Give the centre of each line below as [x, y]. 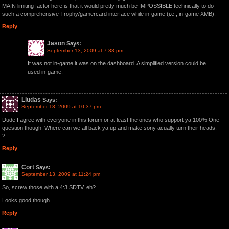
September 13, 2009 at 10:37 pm [61, 107]
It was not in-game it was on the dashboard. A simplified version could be [117, 63]
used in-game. [45, 72]
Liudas [31, 100]
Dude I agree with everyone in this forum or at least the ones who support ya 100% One [111, 120]
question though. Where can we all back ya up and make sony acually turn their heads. [109, 128]
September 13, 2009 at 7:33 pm [85, 50]
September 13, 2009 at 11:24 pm [61, 174]
